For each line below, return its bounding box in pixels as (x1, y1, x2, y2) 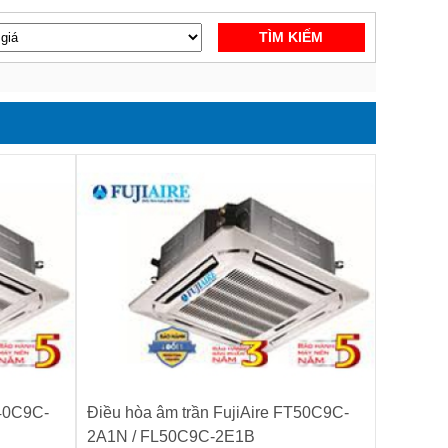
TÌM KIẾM (259, 29, 324, 46)
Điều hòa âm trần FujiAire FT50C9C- (87, 404, 349, 422)
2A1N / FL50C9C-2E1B (87, 428, 255, 446)
